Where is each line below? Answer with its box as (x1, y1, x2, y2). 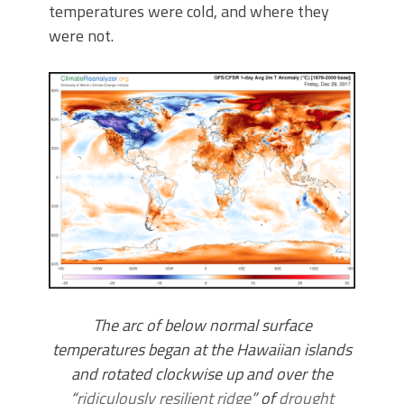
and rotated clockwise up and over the (71, 362, 333, 387)
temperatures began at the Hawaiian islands (52, 337, 352, 363)
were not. (49, 23, 114, 48)
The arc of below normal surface (92, 313, 312, 338)
